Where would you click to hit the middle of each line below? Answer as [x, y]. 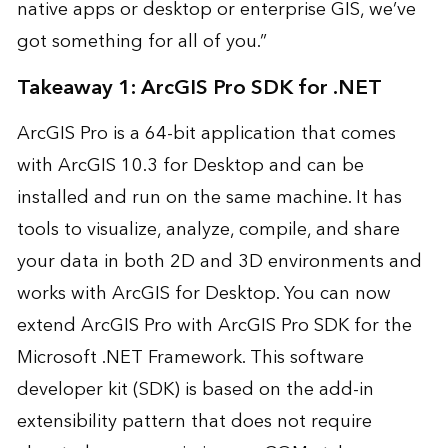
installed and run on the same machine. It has [209, 198]
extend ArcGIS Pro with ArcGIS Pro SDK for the [214, 326]
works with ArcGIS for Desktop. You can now [203, 294]
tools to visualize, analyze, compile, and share [208, 230]
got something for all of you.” [141, 42]
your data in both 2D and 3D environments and [219, 262]
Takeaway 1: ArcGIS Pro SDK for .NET [199, 88]
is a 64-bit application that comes [251, 134]
